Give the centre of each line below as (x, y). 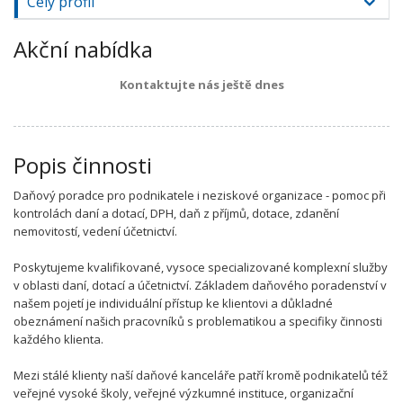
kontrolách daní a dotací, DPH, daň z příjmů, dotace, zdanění (176, 213)
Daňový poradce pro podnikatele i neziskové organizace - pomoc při (200, 195)
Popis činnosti (83, 165)
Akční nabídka (83, 49)
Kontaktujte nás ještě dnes (201, 85)
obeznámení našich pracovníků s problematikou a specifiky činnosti (198, 321)
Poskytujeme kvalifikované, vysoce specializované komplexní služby (201, 267)
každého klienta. (58, 339)
